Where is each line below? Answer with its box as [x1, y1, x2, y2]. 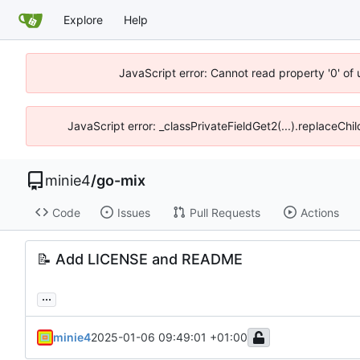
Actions [300, 205, 339, 219]
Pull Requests [189, 205, 260, 219]
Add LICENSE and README [51, 251, 243, 268]
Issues [117, 205, 150, 219]
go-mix [96, 172, 145, 189]
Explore [63, 12, 103, 27]
